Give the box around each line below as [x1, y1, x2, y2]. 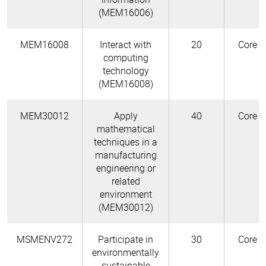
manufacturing [94, 148, 157, 161]
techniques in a [94, 135, 157, 148]
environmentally [92, 245, 159, 259]
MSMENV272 [17, 232, 72, 246]
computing [103, 50, 148, 64]
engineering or [96, 161, 156, 175]
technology [102, 64, 149, 77]
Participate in [98, 232, 153, 246]
